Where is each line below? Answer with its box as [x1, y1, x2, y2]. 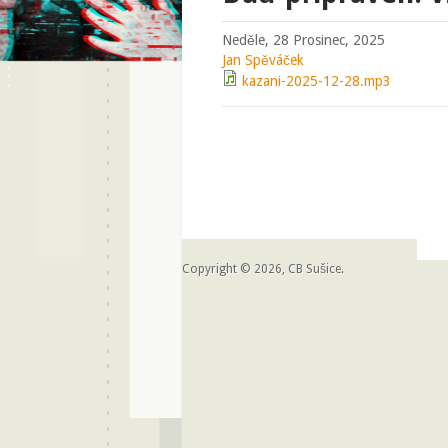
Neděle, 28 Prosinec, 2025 [222, 32, 385, 48]
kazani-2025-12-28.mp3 [242, 73, 391, 89]
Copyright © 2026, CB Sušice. [182, 262, 344, 276]
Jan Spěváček [222, 52, 304, 68]
